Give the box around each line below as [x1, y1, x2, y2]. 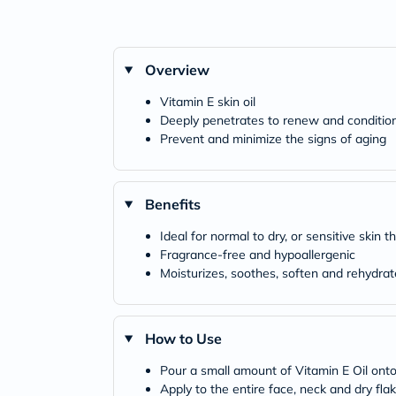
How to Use [144, 330, 222, 347]
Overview [144, 61, 209, 79]
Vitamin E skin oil [160, 94, 255, 110]
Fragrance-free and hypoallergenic [160, 247, 355, 263]
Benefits [144, 195, 201, 213]
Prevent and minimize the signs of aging [160, 131, 386, 147]
